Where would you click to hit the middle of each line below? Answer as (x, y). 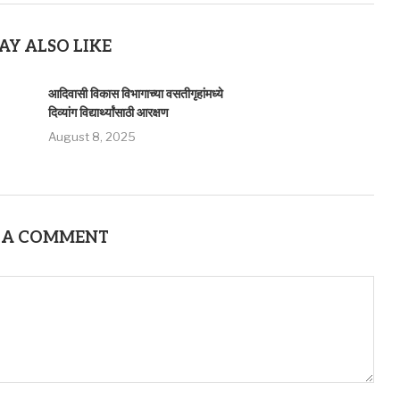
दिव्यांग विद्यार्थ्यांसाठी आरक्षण (108, 113)
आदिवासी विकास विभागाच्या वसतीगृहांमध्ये (135, 94)
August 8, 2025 (92, 137)
